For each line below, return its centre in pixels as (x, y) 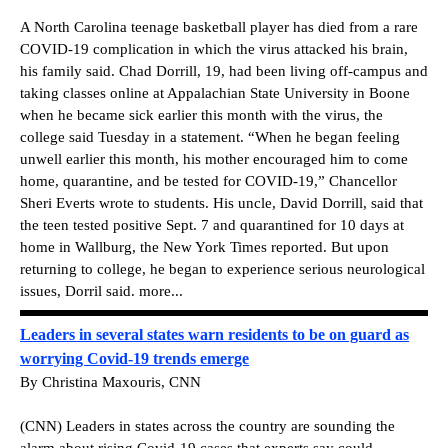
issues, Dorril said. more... (101, 291)
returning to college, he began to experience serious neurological (222, 269)
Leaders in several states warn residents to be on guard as (214, 334)
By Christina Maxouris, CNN (110, 381)
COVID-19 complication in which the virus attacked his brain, (214, 49)
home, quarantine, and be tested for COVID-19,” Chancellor (208, 181)
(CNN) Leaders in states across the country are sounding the (207, 425)
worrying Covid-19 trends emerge (134, 358)
